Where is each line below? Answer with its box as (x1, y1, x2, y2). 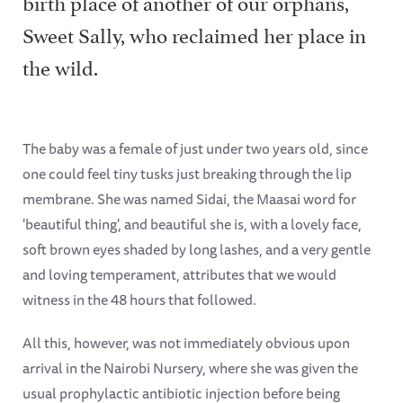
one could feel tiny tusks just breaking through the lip (22, 161, 352, 185)
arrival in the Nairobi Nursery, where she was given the (22, 355, 358, 380)
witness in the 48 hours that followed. (22, 287, 256, 311)
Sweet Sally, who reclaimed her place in (22, 17, 366, 49)
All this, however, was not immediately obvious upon (22, 330, 350, 354)
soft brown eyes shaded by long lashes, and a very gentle (22, 237, 371, 261)
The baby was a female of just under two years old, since (22, 136, 368, 160)
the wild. (22, 49, 98, 81)
